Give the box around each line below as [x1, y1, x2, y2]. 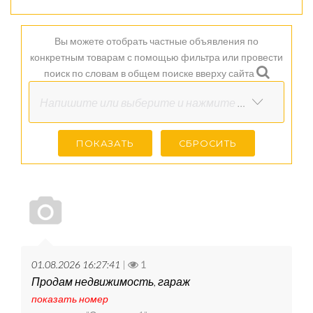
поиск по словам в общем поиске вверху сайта [43, 67, 256, 80]
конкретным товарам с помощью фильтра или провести [30, 51, 283, 64]
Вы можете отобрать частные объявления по [54, 35, 259, 48]
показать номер [31, 293, 108, 305]
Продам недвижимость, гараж [31, 275, 190, 289]
